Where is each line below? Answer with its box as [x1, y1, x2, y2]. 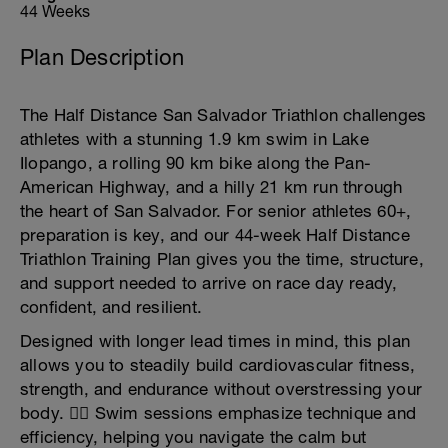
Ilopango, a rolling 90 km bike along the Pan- [20, 153, 372, 173]
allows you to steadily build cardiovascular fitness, [20, 355, 416, 375]
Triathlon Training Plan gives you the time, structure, [20, 249, 424, 269]
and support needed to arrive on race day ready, [20, 273, 398, 293]
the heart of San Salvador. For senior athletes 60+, [20, 201, 412, 221]
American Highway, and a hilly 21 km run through [20, 177, 403, 197]
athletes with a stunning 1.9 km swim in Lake [20, 129, 369, 149]
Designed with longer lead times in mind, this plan [20, 331, 411, 351]
